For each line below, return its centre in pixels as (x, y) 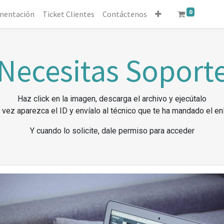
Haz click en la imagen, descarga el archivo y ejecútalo (112, 99)
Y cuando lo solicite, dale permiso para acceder (112, 131)
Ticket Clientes (69, 14)
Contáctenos (125, 14)
